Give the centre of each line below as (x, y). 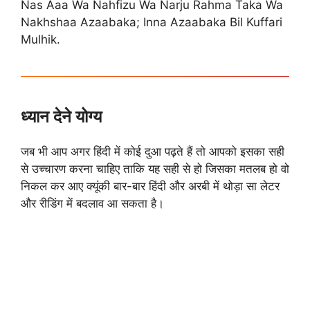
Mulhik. (40, 39)
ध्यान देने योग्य (61, 116)
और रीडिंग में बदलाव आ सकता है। (92, 203)
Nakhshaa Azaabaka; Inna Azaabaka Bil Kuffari (152, 22)
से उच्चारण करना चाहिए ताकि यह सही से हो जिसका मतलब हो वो (155, 168)
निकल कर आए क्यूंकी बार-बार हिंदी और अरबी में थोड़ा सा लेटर (150, 186)
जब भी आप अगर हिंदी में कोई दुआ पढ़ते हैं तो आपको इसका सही (153, 151)
